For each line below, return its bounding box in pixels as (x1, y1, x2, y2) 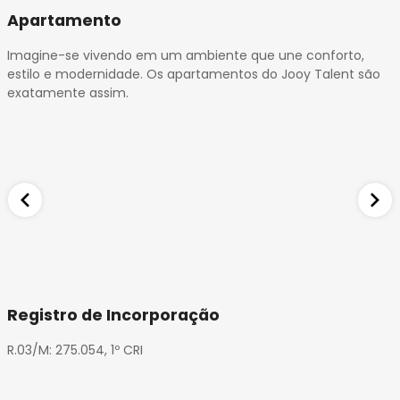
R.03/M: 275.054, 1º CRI (7, 340, 143, 359)
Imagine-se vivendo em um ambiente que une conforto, (7, 46, 364, 65)
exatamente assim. (7, 84, 129, 103)
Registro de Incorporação (7, 304, 220, 326)
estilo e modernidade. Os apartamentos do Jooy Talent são (7, 65, 380, 84)
